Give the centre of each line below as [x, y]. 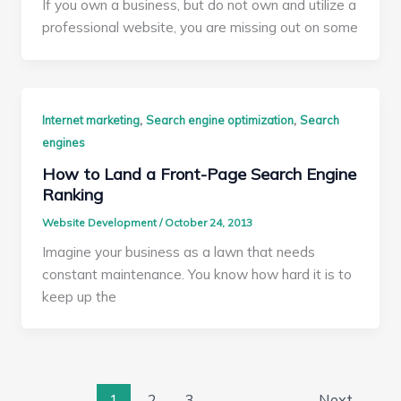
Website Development [101, 223]
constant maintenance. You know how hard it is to [197, 274]
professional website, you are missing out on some [200, 27]
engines [64, 142]
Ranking [73, 195]
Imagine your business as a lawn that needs [179, 252]
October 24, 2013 [209, 223]
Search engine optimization [220, 119]
